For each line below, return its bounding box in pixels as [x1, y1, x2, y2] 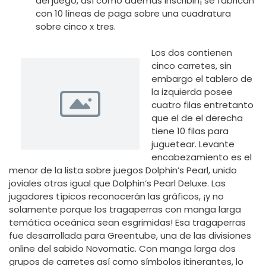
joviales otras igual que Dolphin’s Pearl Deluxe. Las [9, 177, 226, 190]
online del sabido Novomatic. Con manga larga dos [9, 242, 236, 255]
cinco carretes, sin [151, 59, 232, 72]
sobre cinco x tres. [36, 20, 116, 33]
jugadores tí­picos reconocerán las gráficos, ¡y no [9, 190, 224, 203]
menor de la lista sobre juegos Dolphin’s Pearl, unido [9, 164, 237, 177]
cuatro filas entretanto [151, 99, 254, 112]
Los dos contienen [151, 46, 232, 59]
